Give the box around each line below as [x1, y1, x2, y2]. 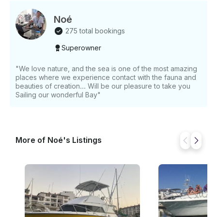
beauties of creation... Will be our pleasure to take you [15, 82, 190, 91]
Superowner [62, 44, 101, 52]
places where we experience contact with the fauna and [15, 73, 196, 82]
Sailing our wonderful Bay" [15, 91, 101, 99]
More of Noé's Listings [15, 135, 102, 145]
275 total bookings [65, 27, 125, 35]
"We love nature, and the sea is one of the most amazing [15, 64, 197, 73]
